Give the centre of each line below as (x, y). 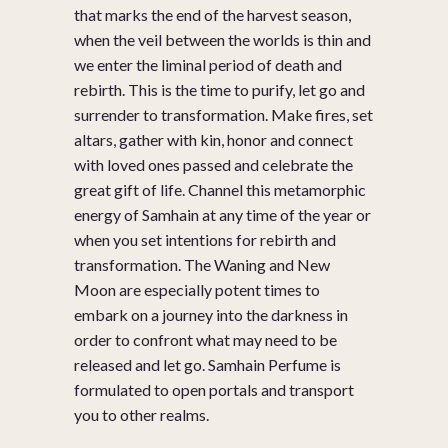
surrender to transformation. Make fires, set (223, 115)
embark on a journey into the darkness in (211, 315)
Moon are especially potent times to (197, 290)
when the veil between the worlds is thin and (222, 40)
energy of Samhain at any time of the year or (222, 215)
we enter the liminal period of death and (208, 65)
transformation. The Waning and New (202, 265)
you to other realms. (141, 415)
